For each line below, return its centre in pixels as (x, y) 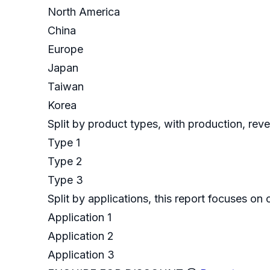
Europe (67, 49)
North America (85, 12)
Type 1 (65, 143)
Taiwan (67, 87)
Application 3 (81, 255)
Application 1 (81, 218)
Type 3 (67, 180)
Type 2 (67, 162)
